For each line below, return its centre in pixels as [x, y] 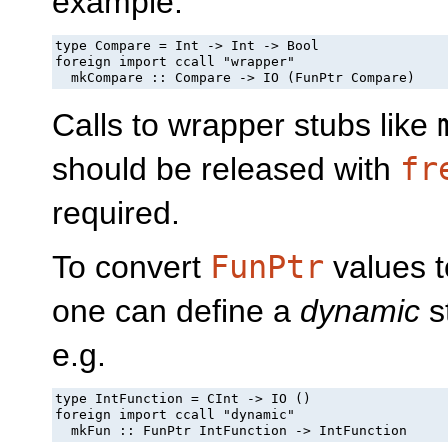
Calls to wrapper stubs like [244, 124]
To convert [131, 267]
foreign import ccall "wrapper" [175, 61]
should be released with [226, 168]
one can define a [176, 311]
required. [116, 212]
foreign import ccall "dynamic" [175, 414]
